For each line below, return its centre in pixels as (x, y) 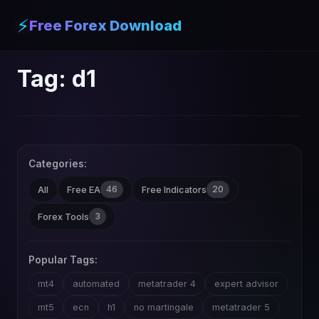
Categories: (58, 164)
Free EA (84, 189)
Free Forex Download (105, 25)
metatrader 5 (241, 307)
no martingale (164, 307)
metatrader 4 (167, 284)
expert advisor (246, 284)
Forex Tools (63, 216)
